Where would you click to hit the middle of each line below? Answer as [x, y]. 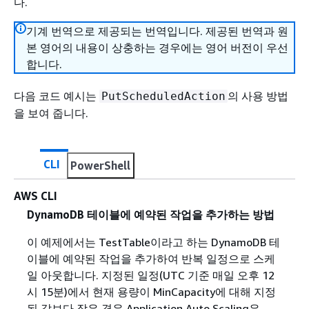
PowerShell [100, 166]
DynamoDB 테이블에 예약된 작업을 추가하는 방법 [150, 215]
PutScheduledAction [163, 96]
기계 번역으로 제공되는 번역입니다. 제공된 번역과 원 [157, 31]
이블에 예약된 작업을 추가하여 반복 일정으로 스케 [151, 259]
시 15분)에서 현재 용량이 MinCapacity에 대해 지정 [151, 292]
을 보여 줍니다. [51, 113]
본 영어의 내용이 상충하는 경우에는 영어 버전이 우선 [157, 48]
